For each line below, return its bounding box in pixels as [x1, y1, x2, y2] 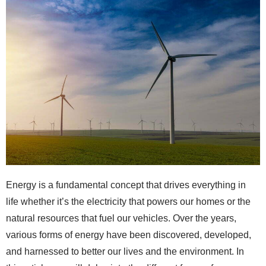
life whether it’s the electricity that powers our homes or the [6, 196, 251, 207]
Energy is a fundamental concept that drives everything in [6, 179, 246, 190]
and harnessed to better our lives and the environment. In [6, 246, 244, 256]
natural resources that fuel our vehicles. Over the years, [6, 213, 236, 223]
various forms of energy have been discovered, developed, [6, 229, 251, 240]
